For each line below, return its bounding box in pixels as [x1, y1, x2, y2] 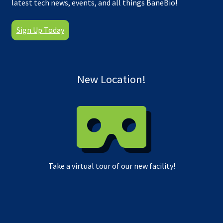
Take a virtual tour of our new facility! [48, 161, 175, 171]
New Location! [77, 72, 146, 86]
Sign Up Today [16, 25, 64, 35]
